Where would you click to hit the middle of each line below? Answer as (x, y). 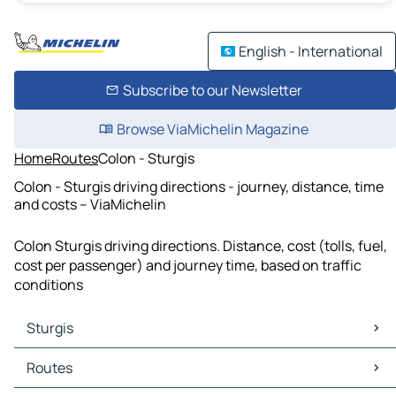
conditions (49, 285)
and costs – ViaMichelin (90, 204)
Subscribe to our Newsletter (212, 90)
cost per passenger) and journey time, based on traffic (188, 266)
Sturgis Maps (60, 358)
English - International (311, 51)
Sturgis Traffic (64, 378)
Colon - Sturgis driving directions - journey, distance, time (199, 186)
